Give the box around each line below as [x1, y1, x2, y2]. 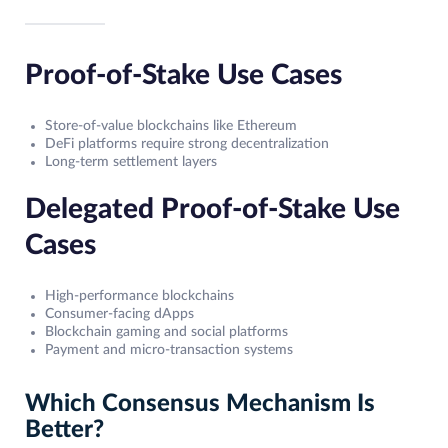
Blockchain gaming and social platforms [45, 325, 288, 340]
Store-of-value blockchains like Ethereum [45, 119, 297, 134]
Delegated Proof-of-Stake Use [25, 195, 400, 224]
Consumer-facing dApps [45, 307, 194, 322]
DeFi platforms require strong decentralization [45, 137, 329, 152]
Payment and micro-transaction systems [45, 343, 293, 358]
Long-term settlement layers [45, 155, 217, 170]
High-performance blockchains [45, 289, 234, 304]
